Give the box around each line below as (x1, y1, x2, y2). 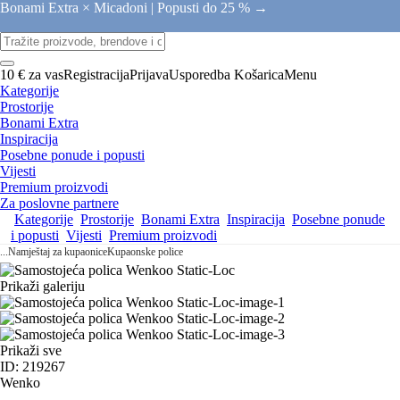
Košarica (234, 67, 284, 82)
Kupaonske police (107, 246, 183, 258)
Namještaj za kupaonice (8, 246, 107, 258)
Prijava (129, 67, 169, 82)
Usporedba (169, 67, 230, 82)
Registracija (63, 67, 129, 82)
